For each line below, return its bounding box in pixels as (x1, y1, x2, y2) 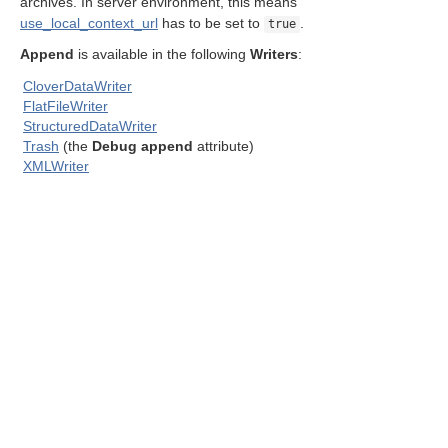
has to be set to (158, 15, 264, 31)
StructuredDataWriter (23, 118, 157, 134)
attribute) (193, 138, 254, 154)
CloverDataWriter (23, 78, 132, 94)
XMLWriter (23, 158, 89, 174)
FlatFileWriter (23, 98, 108, 114)
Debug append (92, 138, 193, 154)
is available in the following (74, 46, 250, 62)
